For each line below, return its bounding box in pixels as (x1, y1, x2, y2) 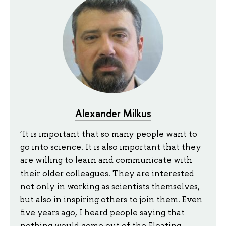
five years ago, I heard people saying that (20, 206, 185, 218)
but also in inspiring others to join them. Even (20, 193, 202, 205)
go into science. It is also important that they (20, 141, 201, 152)
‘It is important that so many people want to (20, 128, 197, 139)
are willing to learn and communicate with (20, 154, 192, 165)
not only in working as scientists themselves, (20, 180, 200, 192)
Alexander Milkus (75, 106, 151, 120)
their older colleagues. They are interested (20, 167, 194, 179)
